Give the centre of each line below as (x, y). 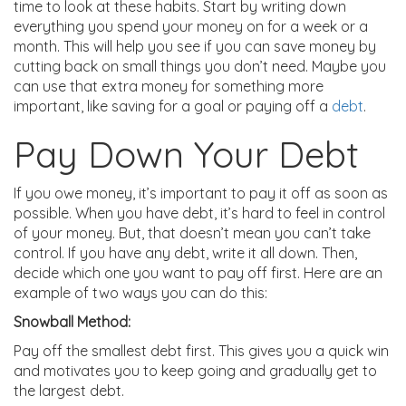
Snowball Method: (72, 321)
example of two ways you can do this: (140, 292)
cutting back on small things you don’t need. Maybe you (200, 66)
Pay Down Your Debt (186, 154)
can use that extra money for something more (169, 86)
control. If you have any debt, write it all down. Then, (185, 252)
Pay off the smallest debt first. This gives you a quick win (201, 350)
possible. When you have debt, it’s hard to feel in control (199, 213)
